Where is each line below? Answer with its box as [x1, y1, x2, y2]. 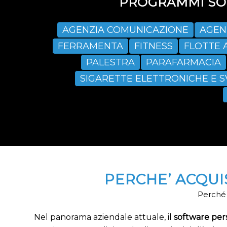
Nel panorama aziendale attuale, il [34, 212, 174, 222]
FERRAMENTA [58, 41, 123, 52]
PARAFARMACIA [146, 57, 221, 68]
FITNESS [134, 41, 173, 52]
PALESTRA [86, 57, 135, 68]
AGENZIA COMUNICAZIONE [62, 24, 188, 36]
